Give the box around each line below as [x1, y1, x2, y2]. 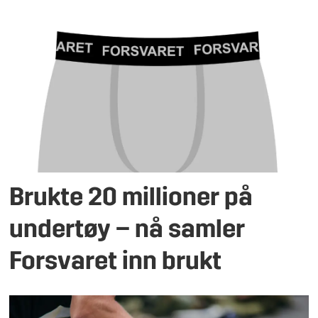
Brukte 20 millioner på [9, 186, 253, 212]
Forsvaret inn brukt [9, 250, 222, 275]
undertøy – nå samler [9, 218, 246, 243]
